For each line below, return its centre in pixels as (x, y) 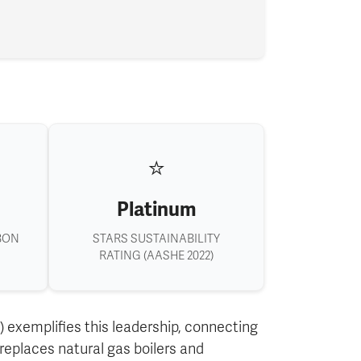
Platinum (156, 210)
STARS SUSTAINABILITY (156, 239)
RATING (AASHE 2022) (156, 256)
